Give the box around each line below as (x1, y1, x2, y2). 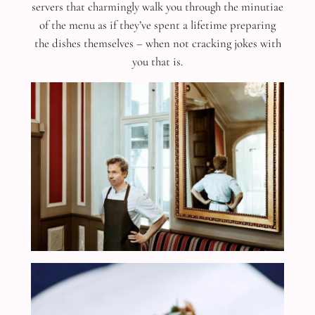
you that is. (132, 53, 183, 69)
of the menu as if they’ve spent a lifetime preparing (39, 17, 276, 32)
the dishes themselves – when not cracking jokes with (34, 35, 281, 51)
